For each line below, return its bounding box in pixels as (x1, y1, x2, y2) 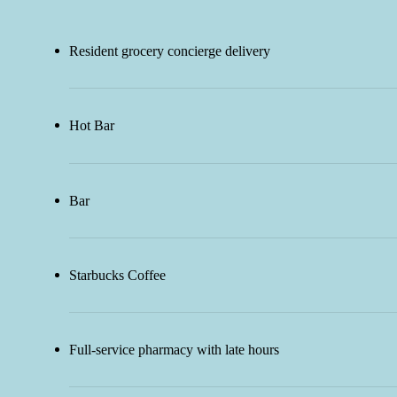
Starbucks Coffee (69, 268, 166, 284)
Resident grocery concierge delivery (69, 43, 270, 59)
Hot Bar (69, 118, 114, 134)
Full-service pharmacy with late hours (69, 342, 279, 358)
